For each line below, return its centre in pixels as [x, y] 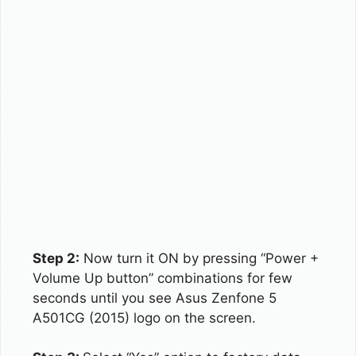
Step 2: [56, 258]
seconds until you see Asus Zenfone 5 [155, 298]
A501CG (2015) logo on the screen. [144, 317]
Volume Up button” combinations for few [163, 278]
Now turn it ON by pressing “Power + [199, 258]
